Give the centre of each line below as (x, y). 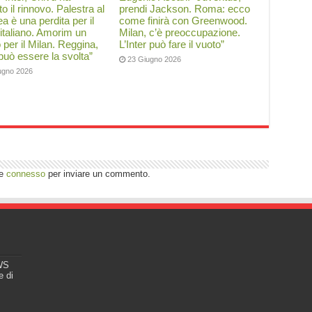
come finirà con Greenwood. (184, 21)
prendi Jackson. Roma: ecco (185, 9)
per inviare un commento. (97, 174)
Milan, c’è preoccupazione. (180, 32)
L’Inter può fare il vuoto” (172, 44)
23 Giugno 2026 (155, 59)
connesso (25, 174)
